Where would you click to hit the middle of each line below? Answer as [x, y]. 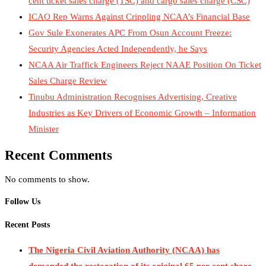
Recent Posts [27, 224]
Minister [44, 129]
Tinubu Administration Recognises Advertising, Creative [133, 96]
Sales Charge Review [68, 80]
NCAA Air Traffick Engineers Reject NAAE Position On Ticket [145, 64]
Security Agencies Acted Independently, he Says [118, 48]
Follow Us [23, 202]
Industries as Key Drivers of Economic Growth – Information [142, 113]
